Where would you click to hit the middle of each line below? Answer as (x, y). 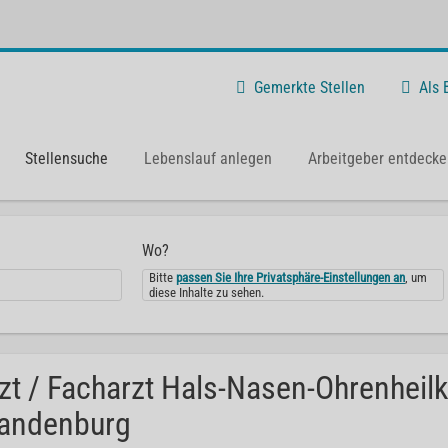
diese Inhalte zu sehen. (207, 292)
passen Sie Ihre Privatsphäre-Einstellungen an (291, 277)
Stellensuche (66, 158)
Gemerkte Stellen (309, 87)
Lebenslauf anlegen (208, 158)
